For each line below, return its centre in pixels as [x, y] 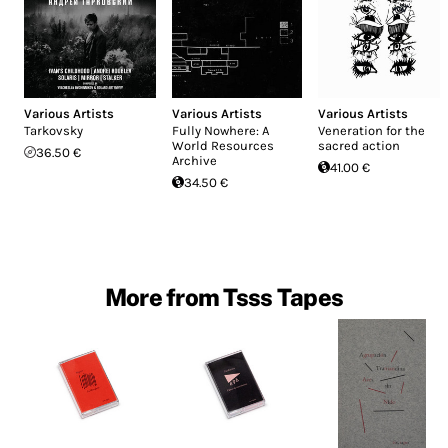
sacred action [359, 145]
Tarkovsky [53, 130]
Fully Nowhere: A [220, 130]
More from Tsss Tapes [224, 296]
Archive [194, 160]
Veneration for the [372, 130]
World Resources [222, 145]
